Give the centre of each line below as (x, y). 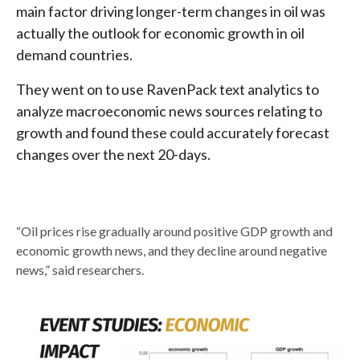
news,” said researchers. (80, 269)
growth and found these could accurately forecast (173, 132)
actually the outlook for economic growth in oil (160, 33)
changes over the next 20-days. (113, 154)
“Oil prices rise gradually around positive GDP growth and (174, 231)
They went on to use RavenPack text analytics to (168, 89)
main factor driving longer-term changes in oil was (171, 11)
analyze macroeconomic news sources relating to (169, 110)
